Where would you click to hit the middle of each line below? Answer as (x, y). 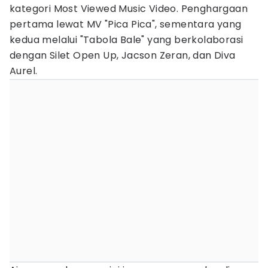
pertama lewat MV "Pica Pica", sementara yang (126, 24)
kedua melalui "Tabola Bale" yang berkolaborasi (127, 40)
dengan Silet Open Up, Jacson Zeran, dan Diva (123, 55)
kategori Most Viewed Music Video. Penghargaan (129, 9)
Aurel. (24, 71)
